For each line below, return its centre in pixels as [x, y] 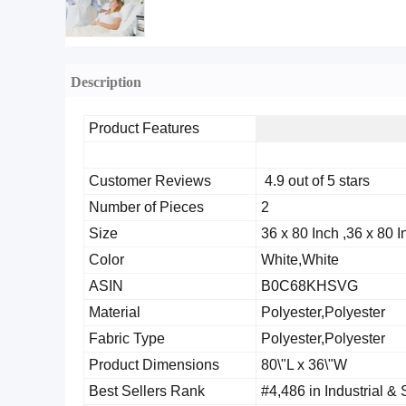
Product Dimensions [154, 365]
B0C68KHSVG [309, 286]
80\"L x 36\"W [304, 365]
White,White [300, 260]
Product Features [144, 128]
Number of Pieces [146, 207]
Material [115, 312]
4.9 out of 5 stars [315, 181]
